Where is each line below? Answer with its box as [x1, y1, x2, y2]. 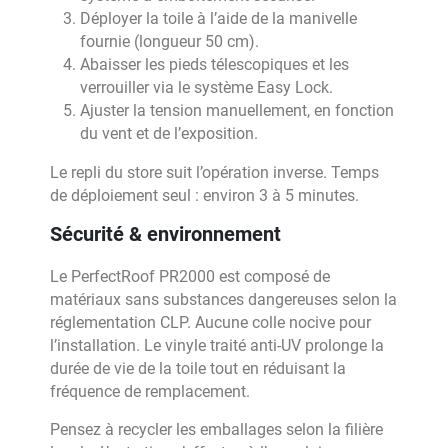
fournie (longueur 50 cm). [80, 32, 259, 51]
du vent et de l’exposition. [80, 124, 258, 143]
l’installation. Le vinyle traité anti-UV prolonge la [50, 336, 384, 355]
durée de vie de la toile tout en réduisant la [50, 359, 346, 378]
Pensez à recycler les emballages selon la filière [50, 420, 383, 439]
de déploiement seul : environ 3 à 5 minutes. [50, 186, 359, 205]
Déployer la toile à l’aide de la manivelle [80, 9, 357, 28]
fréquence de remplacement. [50, 382, 250, 401]
